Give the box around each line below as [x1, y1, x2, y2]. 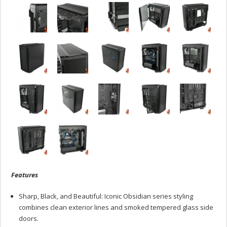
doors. [19, 214, 39, 223]
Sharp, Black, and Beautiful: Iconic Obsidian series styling [19, 192, 194, 201]
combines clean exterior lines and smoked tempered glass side [19, 203, 214, 212]
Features [11, 170, 39, 180]
